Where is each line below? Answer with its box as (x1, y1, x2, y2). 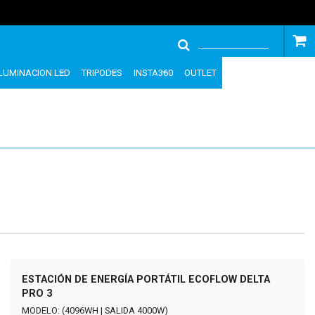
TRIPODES (81, 67, 122, 78)
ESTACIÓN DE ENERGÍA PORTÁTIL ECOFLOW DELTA (22, 273, 270, 285)
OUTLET (184, 67, 217, 78)
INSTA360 (133, 67, 173, 78)
